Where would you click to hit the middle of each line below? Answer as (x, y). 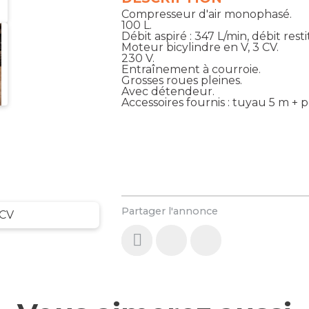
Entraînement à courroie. (191, 69)
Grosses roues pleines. (182, 80)
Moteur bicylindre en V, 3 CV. (200, 47)
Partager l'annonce (170, 211)
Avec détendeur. (168, 91)
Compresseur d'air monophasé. (207, 14)
